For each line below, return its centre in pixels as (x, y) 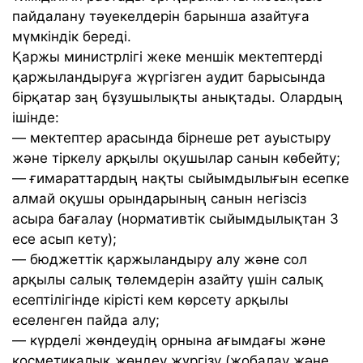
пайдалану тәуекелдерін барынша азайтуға (161, 16)
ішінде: (36, 117)
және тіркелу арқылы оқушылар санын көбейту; (176, 158)
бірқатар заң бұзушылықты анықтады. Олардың (177, 97)
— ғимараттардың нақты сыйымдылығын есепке (181, 178)
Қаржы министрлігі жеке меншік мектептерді (167, 56)
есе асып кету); (64, 239)
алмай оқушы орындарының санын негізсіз (159, 198)
